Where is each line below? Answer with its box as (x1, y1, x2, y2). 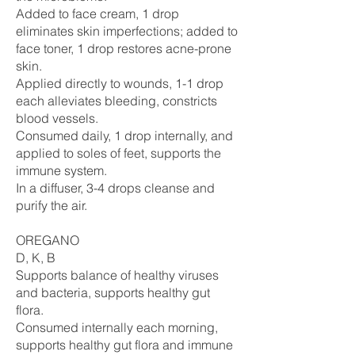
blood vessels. (16, 110, 98, 126)
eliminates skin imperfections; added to (16, 23, 238, 39)
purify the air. (16, 197, 87, 213)
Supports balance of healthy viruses (16, 267, 219, 283)
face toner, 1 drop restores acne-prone (16, 40, 231, 56)
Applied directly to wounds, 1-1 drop (16, 75, 223, 91)
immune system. (16, 162, 107, 178)
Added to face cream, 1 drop (16, 6, 179, 21)
